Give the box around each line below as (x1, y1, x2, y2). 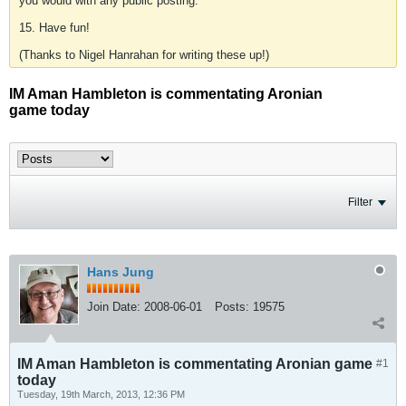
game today (9, 102, 90, 118)
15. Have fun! (19, 21, 90, 34)
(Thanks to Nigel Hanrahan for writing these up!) (19, 48, 269, 62)
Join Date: (87, 300, 140, 314)
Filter (348, 196, 372, 208)
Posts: (215, 300, 249, 314)
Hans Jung (87, 265, 154, 279)
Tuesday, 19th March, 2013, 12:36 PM (17, 389, 185, 400)
